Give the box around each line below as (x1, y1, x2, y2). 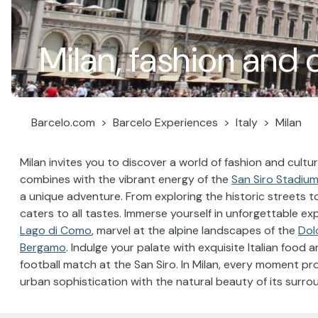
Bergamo (20, 240, 66, 255)
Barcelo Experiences (113, 115, 218, 130)
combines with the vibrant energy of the (20, 172, 231, 187)
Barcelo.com (31, 115, 95, 130)
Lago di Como (20, 223, 92, 238)
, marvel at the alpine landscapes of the (92, 223, 298, 238)
